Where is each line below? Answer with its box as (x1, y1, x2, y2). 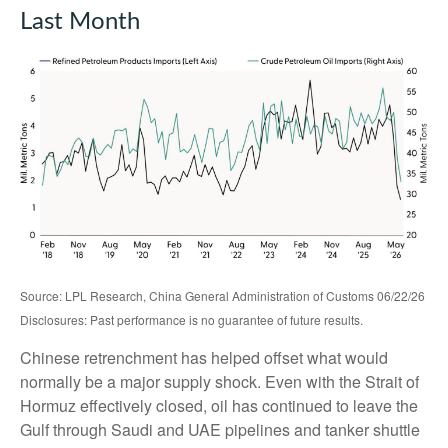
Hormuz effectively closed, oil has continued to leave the (20, 393, 418, 417)
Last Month (20, 9, 140, 34)
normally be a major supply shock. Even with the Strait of (20, 369, 419, 393)
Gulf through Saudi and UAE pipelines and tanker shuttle (20, 417, 420, 441)
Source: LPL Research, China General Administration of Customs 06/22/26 (20, 286, 425, 304)
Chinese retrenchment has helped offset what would (20, 345, 388, 369)
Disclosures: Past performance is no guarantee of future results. (20, 310, 363, 328)
